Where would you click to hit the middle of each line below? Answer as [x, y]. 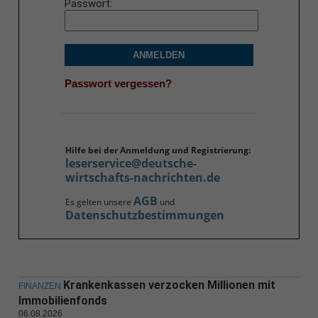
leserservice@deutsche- [131, 164]
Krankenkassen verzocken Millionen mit [169, 285]
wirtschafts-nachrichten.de [142, 178]
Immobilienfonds [62, 301]
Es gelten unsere [99, 202]
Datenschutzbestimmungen [144, 215]
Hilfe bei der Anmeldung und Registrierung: [158, 150]
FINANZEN [39, 286]
